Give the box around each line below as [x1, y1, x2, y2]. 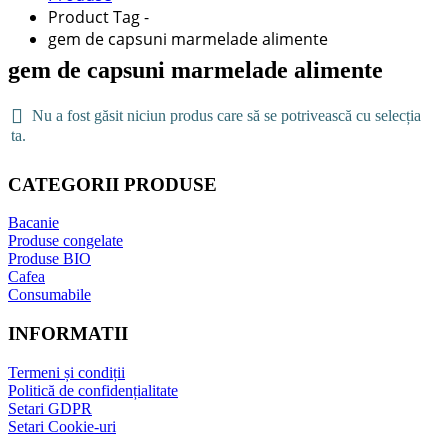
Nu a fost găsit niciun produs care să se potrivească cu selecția [28, 106, 421, 124]
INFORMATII [8, 322, 128, 344]
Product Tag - [48, 6, 153, 28]
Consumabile [8, 286, 91, 304]
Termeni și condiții [8, 363, 125, 381]
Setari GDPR [8, 399, 92, 417]
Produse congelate [8, 232, 123, 250]
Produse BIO [8, 250, 91, 268]
